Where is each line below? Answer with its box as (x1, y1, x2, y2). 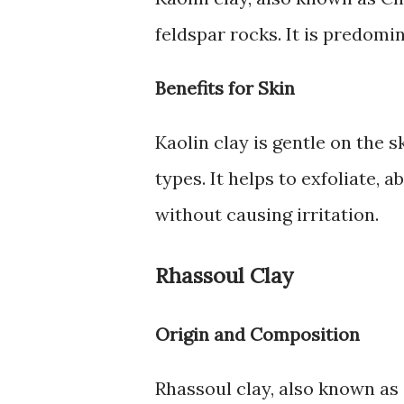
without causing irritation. (155, 203, 379, 226)
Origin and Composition (155, 323, 360, 346)
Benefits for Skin (155, 77, 295, 100)
